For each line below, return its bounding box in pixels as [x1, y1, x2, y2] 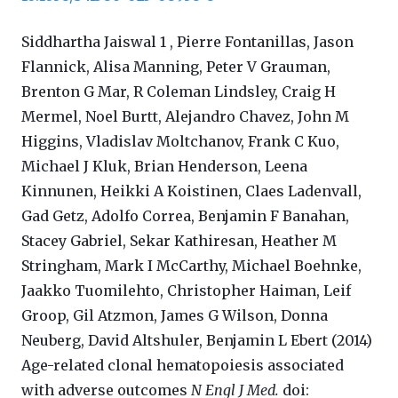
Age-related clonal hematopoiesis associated [21, 356, 344, 375]
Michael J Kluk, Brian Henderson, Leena [21, 157, 307, 176]
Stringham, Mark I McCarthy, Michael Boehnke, [21, 257, 362, 275]
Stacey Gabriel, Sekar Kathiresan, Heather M [21, 232, 337, 251]
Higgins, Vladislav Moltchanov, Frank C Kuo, [21, 132, 339, 151]
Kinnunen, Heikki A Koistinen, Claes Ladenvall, [21, 182, 362, 201]
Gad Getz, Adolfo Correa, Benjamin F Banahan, [21, 207, 349, 226]
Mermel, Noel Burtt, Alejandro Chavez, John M [21, 107, 349, 126]
